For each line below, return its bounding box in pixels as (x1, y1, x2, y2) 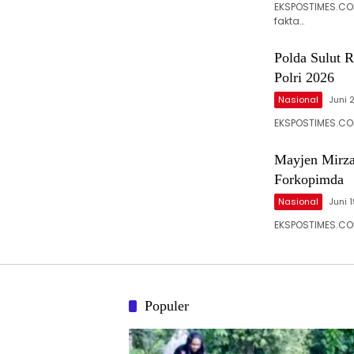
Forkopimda (274, 171, 344, 188)
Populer (145, 298, 189, 314)
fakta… (274, 14, 304, 28)
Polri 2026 (274, 70, 334, 86)
